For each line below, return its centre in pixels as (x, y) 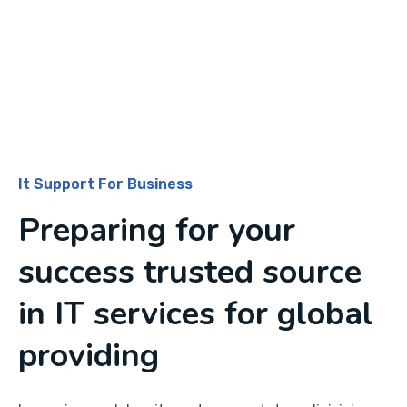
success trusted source (190, 272)
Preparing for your (157, 230)
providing (89, 356)
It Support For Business (105, 184)
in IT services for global (196, 314)
